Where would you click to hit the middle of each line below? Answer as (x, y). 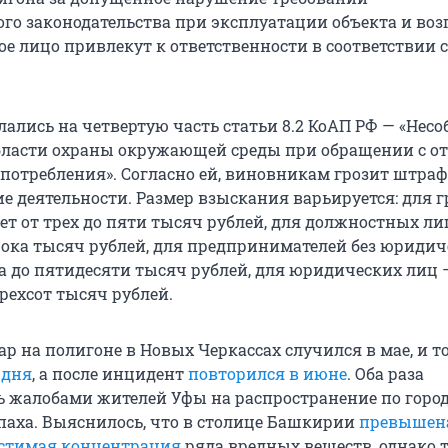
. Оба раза (385, 374)
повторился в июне (267, 374)
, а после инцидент (110, 374)
